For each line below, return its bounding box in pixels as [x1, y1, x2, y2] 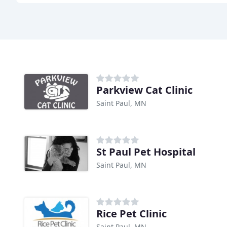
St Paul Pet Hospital [96, 144, 196, 159]
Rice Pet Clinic [96, 206, 167, 220]
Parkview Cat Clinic [96, 83, 193, 97]
